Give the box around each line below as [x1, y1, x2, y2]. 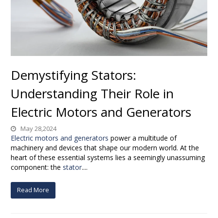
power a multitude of [109, 133, 177, 143]
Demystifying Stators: [11, 66, 137, 84]
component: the [11, 162, 63, 172]
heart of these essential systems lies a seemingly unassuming [11, 152, 205, 162]
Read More [17, 185, 50, 195]
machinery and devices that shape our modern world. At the [11, 143, 200, 152]
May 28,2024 [19, 124, 57, 133]
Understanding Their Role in [11, 84, 174, 102]
